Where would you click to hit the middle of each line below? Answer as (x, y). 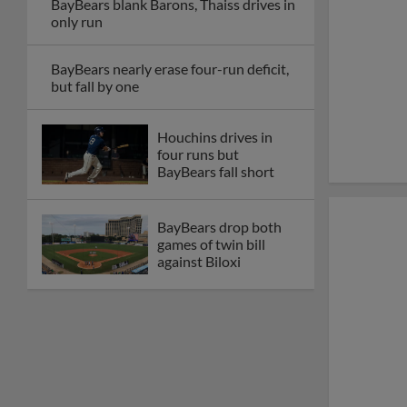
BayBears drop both (219, 227)
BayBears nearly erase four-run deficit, (170, 68)
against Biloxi (199, 262)
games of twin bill (211, 244)
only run (77, 21)
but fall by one (95, 85)
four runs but (198, 154)
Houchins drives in (215, 137)
